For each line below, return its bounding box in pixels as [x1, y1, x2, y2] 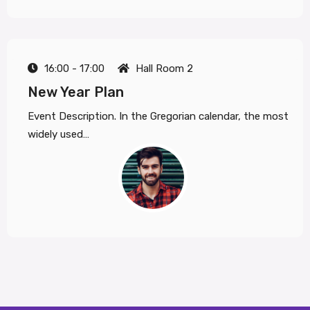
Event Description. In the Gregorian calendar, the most [28, 110, 289, 122]
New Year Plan [28, 84, 124, 100]
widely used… [28, 128, 89, 140]
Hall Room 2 [133, 62, 193, 75]
